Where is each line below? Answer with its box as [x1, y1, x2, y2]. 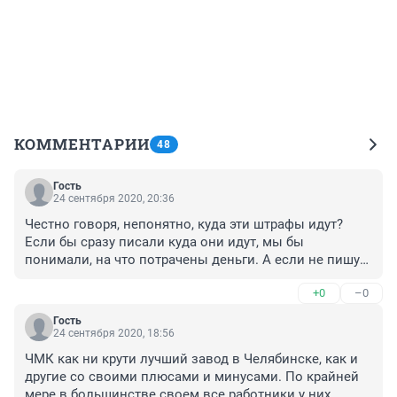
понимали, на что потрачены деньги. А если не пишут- [25, 252, 370, 269]
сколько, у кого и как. [25, 287, 161, 304]
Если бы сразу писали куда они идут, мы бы [25, 234, 304, 251]
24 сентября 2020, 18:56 [53, 327, 175, 340]
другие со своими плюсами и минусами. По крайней [25, 369, 359, 385]
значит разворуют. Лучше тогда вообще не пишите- [25, 269, 350, 286]
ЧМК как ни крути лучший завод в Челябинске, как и [25, 351, 358, 368]
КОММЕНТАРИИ [14, 134, 150, 155]
